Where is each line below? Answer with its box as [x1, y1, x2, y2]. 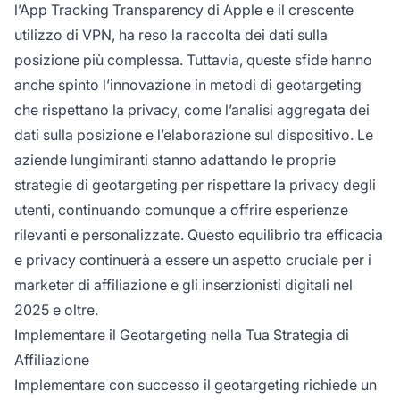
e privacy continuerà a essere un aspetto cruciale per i [14, 251, 371, 270]
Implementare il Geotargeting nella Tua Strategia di [14, 326, 349, 345]
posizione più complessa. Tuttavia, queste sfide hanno [14, 51, 372, 70]
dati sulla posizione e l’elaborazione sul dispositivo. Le [14, 126, 373, 145]
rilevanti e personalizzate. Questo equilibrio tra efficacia [14, 226, 383, 245]
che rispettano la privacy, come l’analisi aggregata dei [14, 101, 370, 120]
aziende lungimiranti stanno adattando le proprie [14, 151, 336, 170]
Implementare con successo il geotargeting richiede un [14, 376, 377, 395]
